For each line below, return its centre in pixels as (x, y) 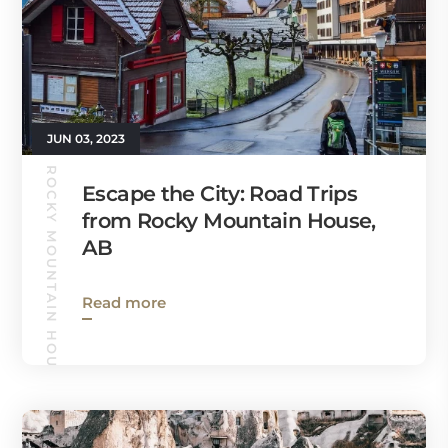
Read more (124, 302)
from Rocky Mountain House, (229, 220)
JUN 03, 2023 (86, 138)
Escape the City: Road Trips (220, 193)
